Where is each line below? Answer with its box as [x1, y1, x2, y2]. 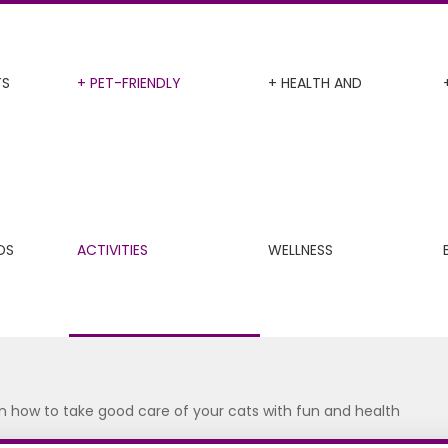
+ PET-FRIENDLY [76, 73, 181, 93]
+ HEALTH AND [268, 73, 362, 93]
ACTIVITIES [76, 240, 148, 260]
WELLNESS [268, 240, 333, 260]
